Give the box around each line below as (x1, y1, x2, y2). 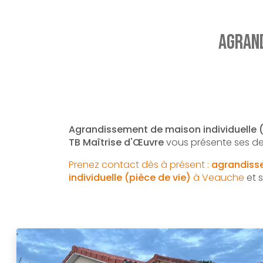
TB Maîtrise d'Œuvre (69, 136, 164, 149)
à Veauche (191, 171, 244, 184)
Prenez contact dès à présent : (69, 158, 209, 171)
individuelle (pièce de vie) (69, 171, 191, 184)
